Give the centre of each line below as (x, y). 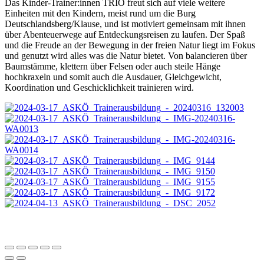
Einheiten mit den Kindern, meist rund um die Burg (100, 13)
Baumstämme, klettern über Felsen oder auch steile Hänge (113, 66)
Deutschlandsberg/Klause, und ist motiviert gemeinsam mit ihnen (125, 24)
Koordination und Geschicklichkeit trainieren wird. (99, 87)
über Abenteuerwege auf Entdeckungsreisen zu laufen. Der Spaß (125, 34)
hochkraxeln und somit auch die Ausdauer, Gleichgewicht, (113, 77)
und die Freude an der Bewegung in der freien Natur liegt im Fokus (130, 45)
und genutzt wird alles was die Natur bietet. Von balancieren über (126, 55)
